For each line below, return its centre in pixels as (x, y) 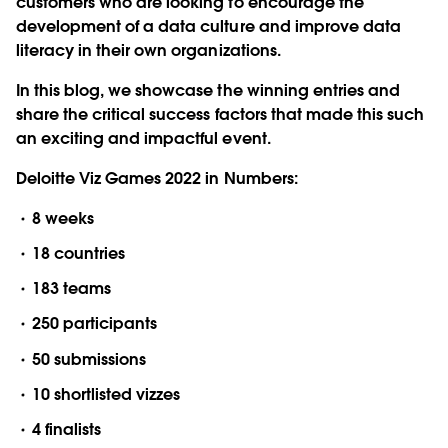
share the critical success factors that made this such (220, 114)
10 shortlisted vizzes (106, 394)
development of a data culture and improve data (208, 26)
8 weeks (63, 218)
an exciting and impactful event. (143, 138)
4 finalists (67, 429)
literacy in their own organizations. (148, 50)
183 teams (72, 289)
